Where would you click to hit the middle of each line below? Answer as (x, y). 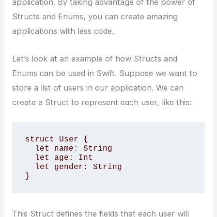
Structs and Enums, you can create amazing (95, 17)
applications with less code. (63, 31)
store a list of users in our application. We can (98, 87)
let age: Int (30, 158)
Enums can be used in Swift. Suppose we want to (105, 73)
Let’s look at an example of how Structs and (95, 58)
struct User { (56, 139)
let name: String (30, 149)
